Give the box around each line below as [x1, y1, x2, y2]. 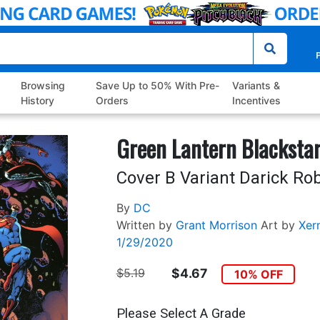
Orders [95, 94, 129, 107]
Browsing [21, 79, 66, 92]
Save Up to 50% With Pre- [95, 79, 219, 92]
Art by [260, 218, 295, 233]
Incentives [231, 94, 281, 107]
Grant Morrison [175, 218, 257, 233]
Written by [116, 218, 172, 233]
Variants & [231, 79, 280, 92]
